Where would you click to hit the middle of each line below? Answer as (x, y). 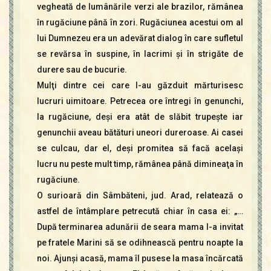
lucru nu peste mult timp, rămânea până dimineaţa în (140, 164)
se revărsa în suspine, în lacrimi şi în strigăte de (140, 54)
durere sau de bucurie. (82, 69)
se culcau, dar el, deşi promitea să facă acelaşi (140, 148)
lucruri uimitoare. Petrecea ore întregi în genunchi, (140, 101)
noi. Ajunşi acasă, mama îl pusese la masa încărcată (140, 258)
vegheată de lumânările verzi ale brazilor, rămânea (140, 6)
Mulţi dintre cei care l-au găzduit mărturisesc (140, 85)
